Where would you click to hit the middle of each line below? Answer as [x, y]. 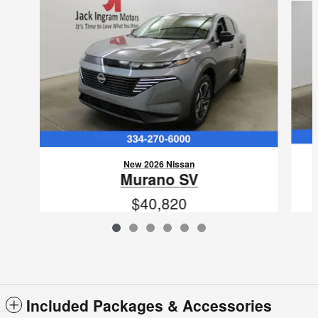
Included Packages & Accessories [149, 306]
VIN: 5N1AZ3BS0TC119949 [159, 224]
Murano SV [159, 179]
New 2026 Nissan [159, 164]
